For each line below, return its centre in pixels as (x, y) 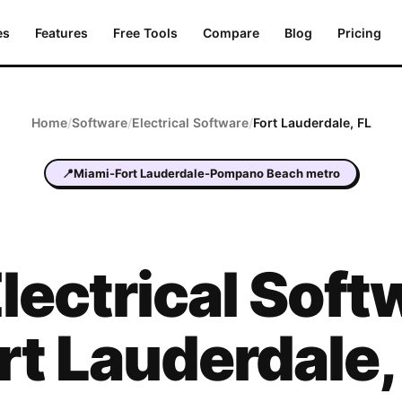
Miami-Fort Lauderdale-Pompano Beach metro (207, 173)
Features (61, 33)
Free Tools (145, 33)
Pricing (359, 33)
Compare (231, 33)
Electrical (160, 122)
